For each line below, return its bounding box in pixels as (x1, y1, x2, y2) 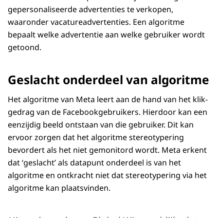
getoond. (8, 42, 45, 53)
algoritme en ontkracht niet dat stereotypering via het (8, 170, 207, 181)
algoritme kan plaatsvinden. (8, 182, 112, 194)
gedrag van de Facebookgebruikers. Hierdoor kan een (8, 107, 207, 118)
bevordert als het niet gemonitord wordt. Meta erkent (8, 145, 207, 156)
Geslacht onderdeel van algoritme (8, 72, 209, 88)
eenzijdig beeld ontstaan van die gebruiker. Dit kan (8, 119, 194, 130)
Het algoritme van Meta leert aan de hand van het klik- (8, 94, 208, 105)
